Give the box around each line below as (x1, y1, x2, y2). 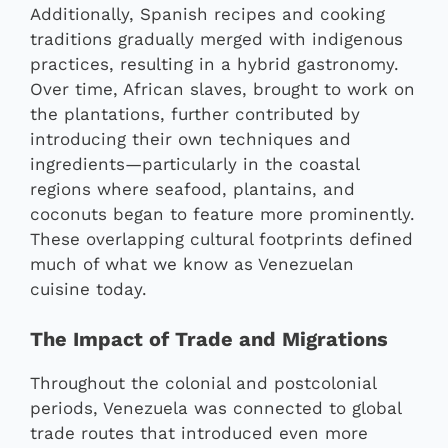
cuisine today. (30, 278, 147, 299)
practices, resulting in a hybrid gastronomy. (30, 53, 399, 74)
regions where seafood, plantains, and (30, 178, 355, 199)
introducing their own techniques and (30, 128, 351, 149)
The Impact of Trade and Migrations (30, 327, 388, 352)
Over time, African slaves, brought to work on (30, 78, 415, 99)
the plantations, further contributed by (30, 103, 360, 124)
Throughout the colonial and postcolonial (30, 373, 376, 394)
